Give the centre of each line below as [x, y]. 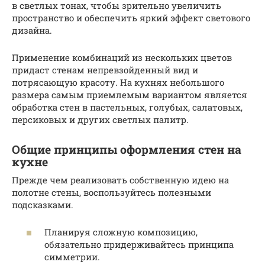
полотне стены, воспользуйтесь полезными [112, 192]
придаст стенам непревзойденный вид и [105, 70]
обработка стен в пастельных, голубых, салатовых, [127, 107]
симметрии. [72, 257]
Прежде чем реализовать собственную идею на [120, 180]
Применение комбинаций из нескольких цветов [122, 57]
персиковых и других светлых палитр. [100, 119]
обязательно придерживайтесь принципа [139, 245]
